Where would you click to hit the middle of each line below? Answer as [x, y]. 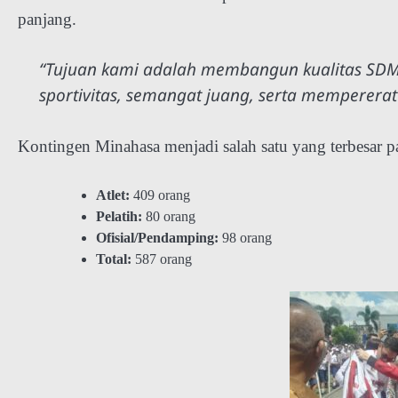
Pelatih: [119, 216]
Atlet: [113, 195]
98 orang [245, 237]
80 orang [169, 216]
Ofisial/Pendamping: [157, 237]
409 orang [160, 195]
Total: [114, 259]
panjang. [47, 19]
